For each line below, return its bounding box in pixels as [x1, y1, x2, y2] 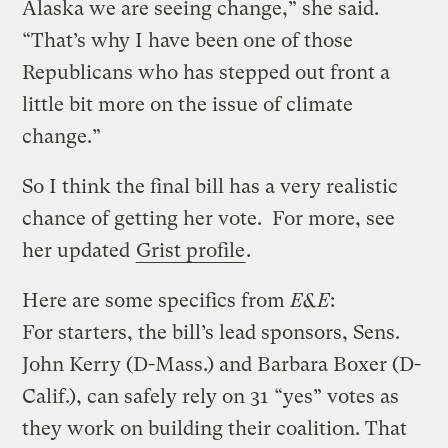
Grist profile [136, 238, 246, 262]
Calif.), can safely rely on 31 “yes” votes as [22, 384, 400, 408]
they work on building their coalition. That [22, 416, 408, 440]
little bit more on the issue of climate [22, 92, 354, 116]
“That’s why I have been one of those [22, 28, 354, 52]
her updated [22, 238, 136, 262]
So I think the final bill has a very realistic [22, 174, 399, 198]
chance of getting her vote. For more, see [22, 206, 396, 230]
